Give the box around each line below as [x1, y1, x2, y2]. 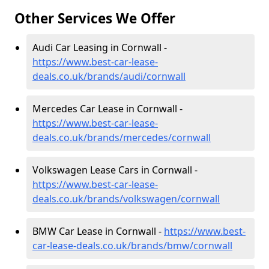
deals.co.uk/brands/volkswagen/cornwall [32, 192, 220, 205]
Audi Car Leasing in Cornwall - [32, 41, 167, 54]
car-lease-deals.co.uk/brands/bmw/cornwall [32, 239, 232, 252]
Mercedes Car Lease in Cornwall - [32, 102, 183, 115]
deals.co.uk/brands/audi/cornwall [32, 70, 186, 83]
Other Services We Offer [14, 9, 175, 28]
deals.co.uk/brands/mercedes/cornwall [32, 131, 211, 144]
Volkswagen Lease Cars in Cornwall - [32, 163, 198, 177]
